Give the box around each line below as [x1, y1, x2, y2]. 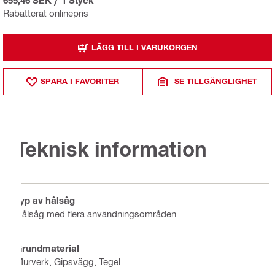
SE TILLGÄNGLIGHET [174, 76, 258, 87]
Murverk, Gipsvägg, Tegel [15, 256, 120, 268]
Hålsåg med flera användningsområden [15, 208, 176, 220]
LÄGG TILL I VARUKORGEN [91, 42, 198, 53]
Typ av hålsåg [15, 195, 75, 206]
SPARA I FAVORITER [41, 76, 120, 87]
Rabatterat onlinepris [3, 7, 88, 18]
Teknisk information [15, 137, 207, 161]
